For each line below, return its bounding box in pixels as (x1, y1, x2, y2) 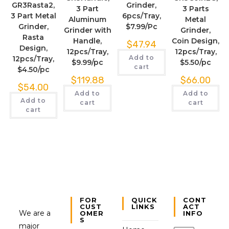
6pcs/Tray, (122, 11, 161, 21)
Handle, (73, 36, 102, 46)
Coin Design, (172, 36, 220, 46)
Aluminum (68, 15, 107, 25)
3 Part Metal (10, 11, 56, 21)
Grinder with (63, 26, 111, 35)
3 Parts (182, 4, 209, 14)
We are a (19, 208, 51, 218)
